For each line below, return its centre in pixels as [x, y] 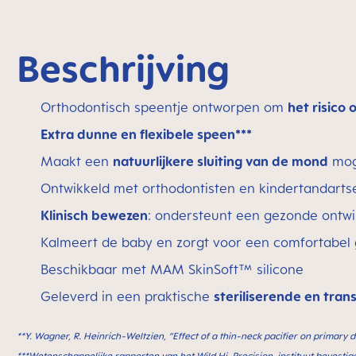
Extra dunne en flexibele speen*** [146, 134]
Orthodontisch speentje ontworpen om [164, 107]
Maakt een [77, 161]
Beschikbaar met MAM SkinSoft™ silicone [172, 269]
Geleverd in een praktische [127, 296]
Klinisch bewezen [94, 215]
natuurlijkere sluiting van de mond [221, 161]
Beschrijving [123, 68]
